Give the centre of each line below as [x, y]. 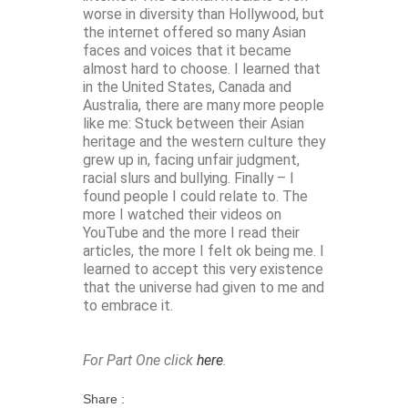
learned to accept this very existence [203, 270]
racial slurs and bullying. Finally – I [189, 178]
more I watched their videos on [182, 215]
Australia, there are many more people [204, 106]
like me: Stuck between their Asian [194, 124]
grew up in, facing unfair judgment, [191, 160]
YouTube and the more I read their [191, 233]
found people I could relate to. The [195, 197]
